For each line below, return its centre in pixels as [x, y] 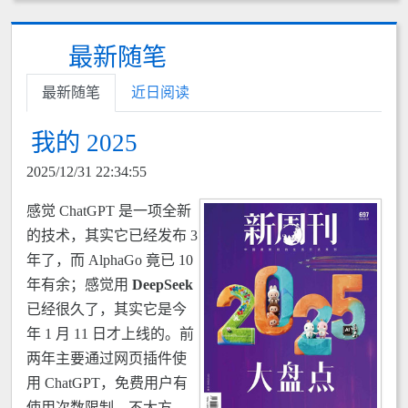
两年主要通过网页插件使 [107, 358]
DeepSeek [163, 285]
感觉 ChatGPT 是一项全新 [109, 211]
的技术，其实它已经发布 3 [112, 235]
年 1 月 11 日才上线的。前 [110, 334]
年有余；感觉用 [79, 285]
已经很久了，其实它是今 [107, 309]
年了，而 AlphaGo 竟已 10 [110, 260]
